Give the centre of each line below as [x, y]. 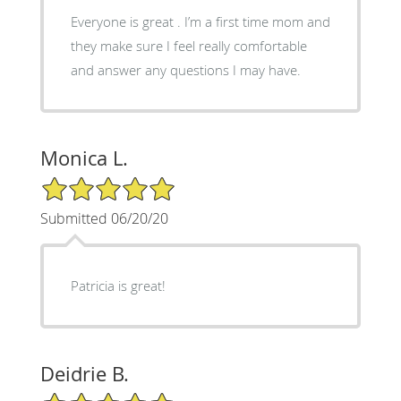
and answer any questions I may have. [185, 69]
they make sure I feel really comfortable [188, 45]
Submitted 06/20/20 [104, 218]
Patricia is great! [118, 285]
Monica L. [84, 158]
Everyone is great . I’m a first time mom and [200, 21]
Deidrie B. [84, 373]
